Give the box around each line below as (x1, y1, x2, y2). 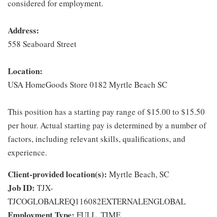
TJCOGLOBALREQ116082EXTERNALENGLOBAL (8, 196, 186, 207)
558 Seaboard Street (8, 38, 77, 50)
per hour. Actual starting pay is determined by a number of (8, 120, 206, 131)
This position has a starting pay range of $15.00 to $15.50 (8, 106, 205, 118)
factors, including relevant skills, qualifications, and (8, 133, 186, 145)
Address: (8, 24, 39, 37)
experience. (8, 147, 47, 158)
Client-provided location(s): (8, 168, 107, 181)
